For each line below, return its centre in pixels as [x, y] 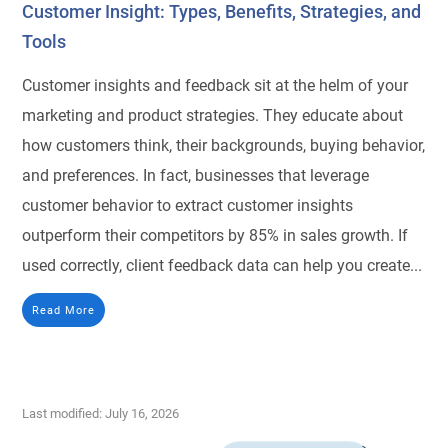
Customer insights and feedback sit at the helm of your [215, 85]
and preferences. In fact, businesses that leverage [196, 175]
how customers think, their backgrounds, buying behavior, [224, 145]
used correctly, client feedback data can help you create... [222, 265]
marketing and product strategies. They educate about [213, 115]
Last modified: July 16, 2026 [101, 413]
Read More [64, 309]
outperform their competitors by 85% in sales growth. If [215, 235]
